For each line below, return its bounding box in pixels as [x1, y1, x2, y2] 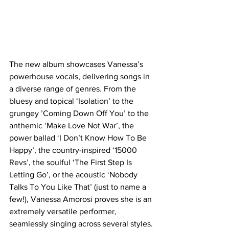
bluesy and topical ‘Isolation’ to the [9, 97, 135, 105]
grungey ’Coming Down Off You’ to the [9, 109, 151, 118]
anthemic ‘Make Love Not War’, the [9, 121, 136, 130]
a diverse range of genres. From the [9, 84, 138, 93]
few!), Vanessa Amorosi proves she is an [9, 195, 154, 203]
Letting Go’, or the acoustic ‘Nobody [9, 170, 140, 179]
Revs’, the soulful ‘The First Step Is [9, 158, 134, 167]
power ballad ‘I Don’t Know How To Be [9, 133, 149, 142]
